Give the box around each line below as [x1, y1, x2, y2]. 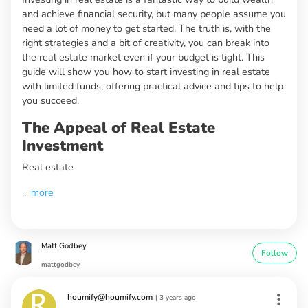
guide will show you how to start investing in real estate [22, 65, 270, 79]
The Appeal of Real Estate [22, 118, 215, 139]
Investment [22, 135, 103, 157]
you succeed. [22, 93, 79, 108]
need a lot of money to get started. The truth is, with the [22, 21, 271, 36]
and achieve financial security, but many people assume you [22, 7, 286, 21]
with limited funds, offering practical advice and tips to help [22, 79, 283, 93]
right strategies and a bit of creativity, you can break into [22, 36, 269, 50]
